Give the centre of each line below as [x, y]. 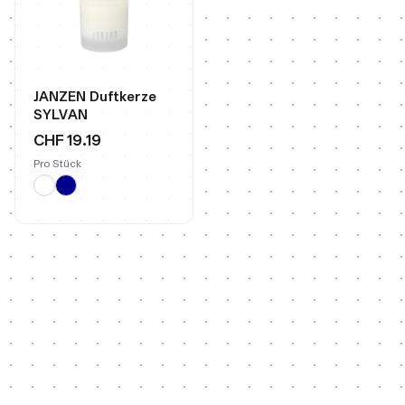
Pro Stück [57, 164]
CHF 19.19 [67, 140]
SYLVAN [61, 114]
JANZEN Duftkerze [95, 96]
